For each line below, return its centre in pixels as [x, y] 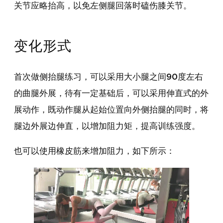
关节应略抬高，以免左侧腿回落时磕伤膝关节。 [103, 6]
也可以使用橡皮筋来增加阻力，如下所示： [94, 151]
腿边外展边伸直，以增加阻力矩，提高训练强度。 [107, 126]
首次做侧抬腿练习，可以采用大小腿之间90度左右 [109, 77]
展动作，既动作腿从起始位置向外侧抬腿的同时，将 [111, 110]
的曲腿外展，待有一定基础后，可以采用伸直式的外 [111, 93]
